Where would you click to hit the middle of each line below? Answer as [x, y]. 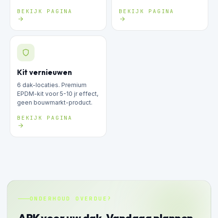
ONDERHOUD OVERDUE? [71, 198]
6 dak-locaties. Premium [52, 85]
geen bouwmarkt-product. [55, 102]
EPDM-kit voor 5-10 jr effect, [58, 93]
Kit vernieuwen [45, 72]
